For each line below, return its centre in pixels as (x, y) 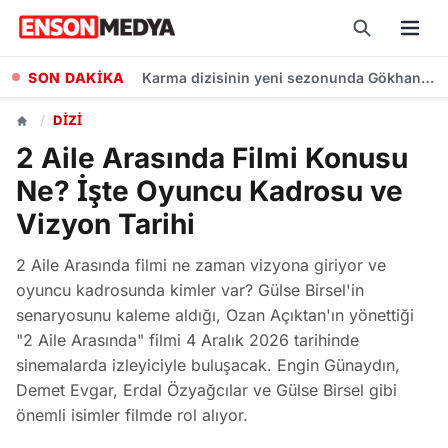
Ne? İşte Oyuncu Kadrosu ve (209, 191)
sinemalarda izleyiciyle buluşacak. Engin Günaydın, (208, 365)
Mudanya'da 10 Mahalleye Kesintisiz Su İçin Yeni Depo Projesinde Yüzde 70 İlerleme (429, 77)
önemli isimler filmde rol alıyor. (132, 415)
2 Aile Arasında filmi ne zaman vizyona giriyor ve (201, 265)
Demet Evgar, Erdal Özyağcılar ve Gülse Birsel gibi (206, 390)
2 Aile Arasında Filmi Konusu (212, 158)
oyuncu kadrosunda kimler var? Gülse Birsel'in (190, 290)
